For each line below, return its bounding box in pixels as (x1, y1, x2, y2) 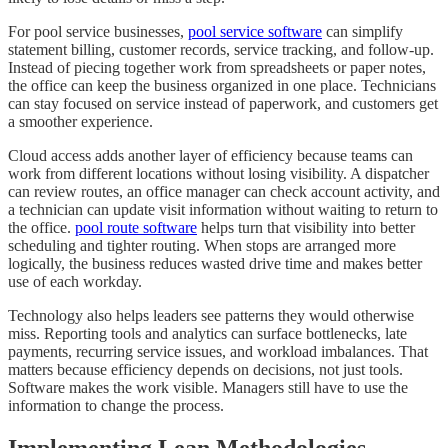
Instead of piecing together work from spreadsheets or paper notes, (8, 59, 426, 77)
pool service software (188, 23, 322, 41)
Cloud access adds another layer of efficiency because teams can (8, 147, 413, 165)
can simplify (322, 23, 403, 41)
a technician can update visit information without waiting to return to (8, 201, 438, 219)
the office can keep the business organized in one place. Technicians (8, 77, 436, 95)
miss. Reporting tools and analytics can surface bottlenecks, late (8, 325, 407, 343)
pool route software (75, 219, 197, 237)
